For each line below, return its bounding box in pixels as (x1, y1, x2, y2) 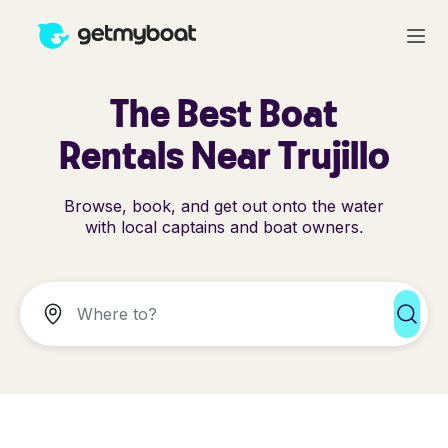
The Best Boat (110, 89, 338, 136)
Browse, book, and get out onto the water (64, 196, 384, 216)
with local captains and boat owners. (84, 217, 364, 237)
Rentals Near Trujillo (58, 131, 390, 178)
